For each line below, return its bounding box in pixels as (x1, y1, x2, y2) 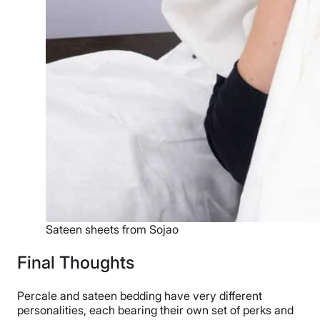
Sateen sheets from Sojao (46, 222, 179, 237)
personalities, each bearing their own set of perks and (17, 303, 294, 318)
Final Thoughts (17, 252, 134, 274)
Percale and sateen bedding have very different (17, 289, 262, 304)
